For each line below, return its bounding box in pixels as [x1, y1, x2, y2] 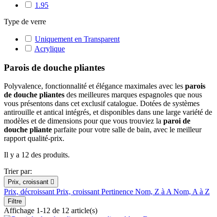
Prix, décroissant [4, 187, 56, 196]
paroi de [163, 117, 190, 125]
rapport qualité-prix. [4, 134, 64, 143]
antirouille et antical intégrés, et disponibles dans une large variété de [4, 108, 212, 117]
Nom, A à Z [173, 187, 210, 196]
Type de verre [4, 17, 46, 26]
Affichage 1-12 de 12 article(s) [4, 206, 97, 215]
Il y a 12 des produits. [4, 151, 70, 159]
